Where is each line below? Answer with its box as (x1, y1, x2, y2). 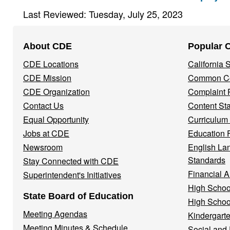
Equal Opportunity (23, 113, 89, 126)
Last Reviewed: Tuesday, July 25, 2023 (23, 7, 183, 21)
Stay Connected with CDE (23, 155, 119, 167)
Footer (15, 30, 53, 46)
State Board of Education (23, 191, 133, 202)
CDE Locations (23, 58, 79, 70)
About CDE (23, 41, 72, 52)
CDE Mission (23, 72, 71, 84)
